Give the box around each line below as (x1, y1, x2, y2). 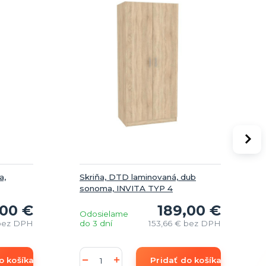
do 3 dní (80, 218, 112, 228)
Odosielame (80, 208, 128, 218)
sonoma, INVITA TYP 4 (80, 183, 173, 193)
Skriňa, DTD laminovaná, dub (80, 172, 196, 182)
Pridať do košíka (150, 255, 222, 265)
